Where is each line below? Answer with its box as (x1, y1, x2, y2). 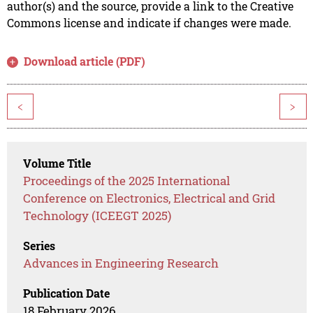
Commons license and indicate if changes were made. (6, 15, 291, 31)
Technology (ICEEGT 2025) (23, 208, 172, 224)
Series (23, 238, 56, 254)
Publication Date (23, 286, 110, 301)
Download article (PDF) (24, 54, 146, 69)
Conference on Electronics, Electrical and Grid (23, 190, 276, 207)
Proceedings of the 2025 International (23, 173, 231, 189)
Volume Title (23, 156, 92, 171)
